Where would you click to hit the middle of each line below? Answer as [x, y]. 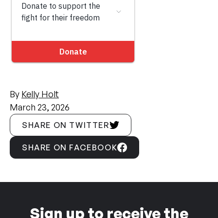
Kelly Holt [40, 94]
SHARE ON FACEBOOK [70, 147]
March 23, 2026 [40, 107]
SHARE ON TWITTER [66, 125]
